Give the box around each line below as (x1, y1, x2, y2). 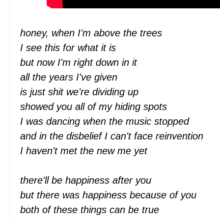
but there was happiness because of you (20, 190, 199, 200)
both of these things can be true (20, 204, 162, 215)
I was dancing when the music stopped (20, 116, 192, 127)
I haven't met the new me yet (20, 145, 150, 156)
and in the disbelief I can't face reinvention (20, 131, 206, 141)
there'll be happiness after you (20, 175, 154, 186)
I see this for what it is (20, 42, 119, 53)
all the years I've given (20, 72, 120, 82)
